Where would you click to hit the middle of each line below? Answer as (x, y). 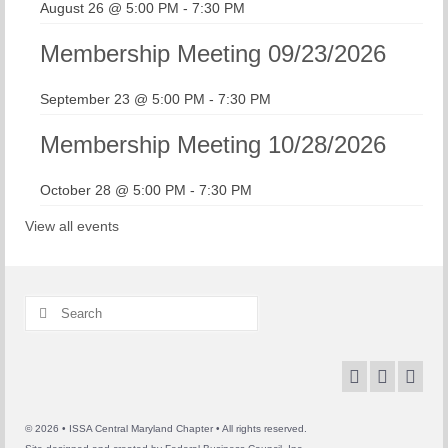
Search (47, 305)
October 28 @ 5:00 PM (113, 190)
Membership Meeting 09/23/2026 (213, 53)
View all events (72, 226)
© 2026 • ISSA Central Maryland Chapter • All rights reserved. (166, 429)
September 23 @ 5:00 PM (122, 99)
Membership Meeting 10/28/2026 (213, 144)
